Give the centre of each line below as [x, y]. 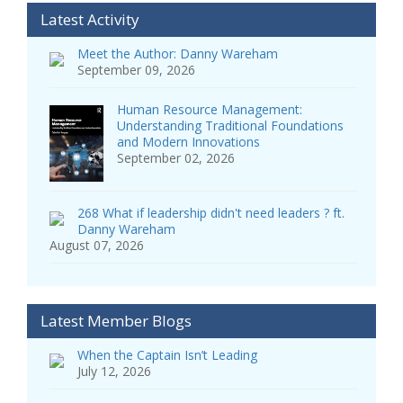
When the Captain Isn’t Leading [167, 355]
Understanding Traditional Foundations [230, 126]
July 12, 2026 [114, 372]
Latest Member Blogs [116, 321]
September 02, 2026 [176, 158]
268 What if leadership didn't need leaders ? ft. [211, 213]
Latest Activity [90, 20]
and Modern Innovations [188, 142]
